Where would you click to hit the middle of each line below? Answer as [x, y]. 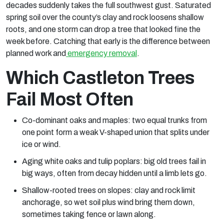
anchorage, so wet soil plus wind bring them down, [108, 202]
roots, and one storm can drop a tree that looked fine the [103, 29]
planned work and [36, 53]
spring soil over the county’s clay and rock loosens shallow [105, 17]
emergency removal [102, 53]
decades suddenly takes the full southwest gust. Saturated [108, 5]
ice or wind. [41, 144]
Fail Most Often [70, 99]
